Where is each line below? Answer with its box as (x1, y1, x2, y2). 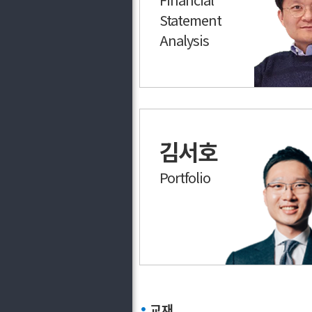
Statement (159, 10, 221, 30)
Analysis (159, 30, 209, 50)
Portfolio (159, 167, 210, 187)
